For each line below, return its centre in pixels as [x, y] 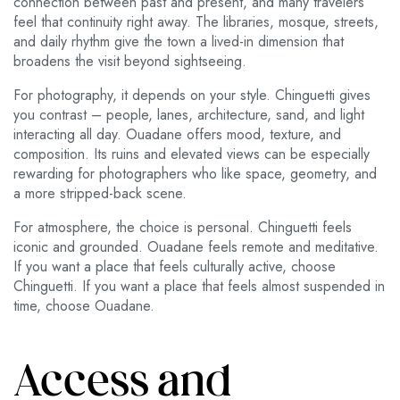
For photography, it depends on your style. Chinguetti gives [192, 96]
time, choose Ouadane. [84, 306]
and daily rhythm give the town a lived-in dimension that [179, 42]
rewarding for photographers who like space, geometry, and [195, 174]
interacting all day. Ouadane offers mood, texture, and [177, 135]
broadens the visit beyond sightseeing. [130, 62]
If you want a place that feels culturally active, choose [175, 267]
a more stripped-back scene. [100, 194]
